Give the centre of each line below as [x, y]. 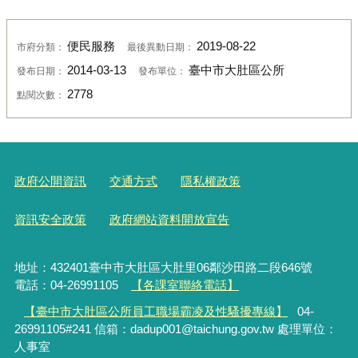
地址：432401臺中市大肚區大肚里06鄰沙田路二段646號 [175, 268]
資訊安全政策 [50, 220]
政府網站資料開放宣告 [170, 220]
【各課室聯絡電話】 [185, 285]
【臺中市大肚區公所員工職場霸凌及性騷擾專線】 [156, 311]
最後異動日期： [161, 46]
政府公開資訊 [50, 181]
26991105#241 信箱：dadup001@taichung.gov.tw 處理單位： [175, 328]
